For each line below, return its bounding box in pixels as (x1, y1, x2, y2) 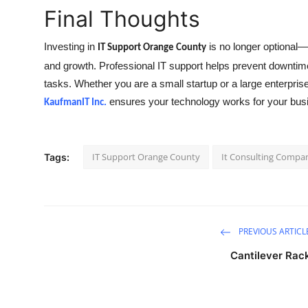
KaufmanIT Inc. (44, 98, 107, 109)
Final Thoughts (44, 5, 200, 33)
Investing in (44, 41, 98, 53)
